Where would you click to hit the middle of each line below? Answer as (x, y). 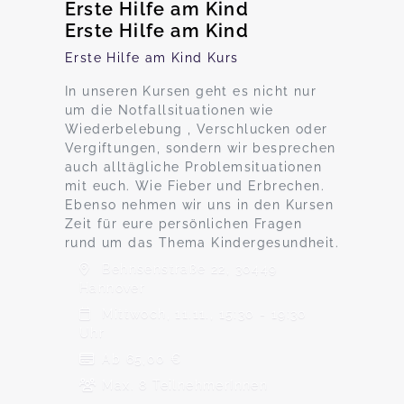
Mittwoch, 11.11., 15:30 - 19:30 (202, 314)
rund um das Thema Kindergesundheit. (202, 243)
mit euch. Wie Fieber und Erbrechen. (195, 186)
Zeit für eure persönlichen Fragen (184, 224)
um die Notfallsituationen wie (170, 110)
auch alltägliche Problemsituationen (193, 167)
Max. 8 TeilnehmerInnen (183, 385)
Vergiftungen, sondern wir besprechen (201, 148)
